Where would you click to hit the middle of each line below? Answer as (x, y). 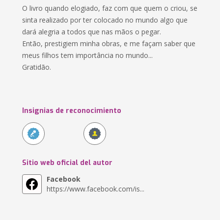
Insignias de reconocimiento (72, 111)
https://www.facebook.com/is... (96, 189)
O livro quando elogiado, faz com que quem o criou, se (110, 8)
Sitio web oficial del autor (68, 163)
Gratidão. (37, 67)
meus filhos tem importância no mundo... (88, 55)
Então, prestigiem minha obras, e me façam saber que (109, 43)
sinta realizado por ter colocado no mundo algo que (105, 20)
